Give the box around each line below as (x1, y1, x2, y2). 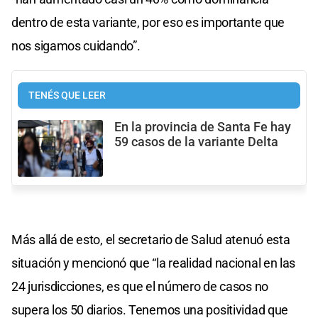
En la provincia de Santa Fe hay (114, 119, 291, 134)
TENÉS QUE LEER (28, 89, 106, 102)
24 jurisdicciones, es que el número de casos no (11, 278, 268, 294)
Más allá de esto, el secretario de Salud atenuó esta (11, 231, 290, 247)
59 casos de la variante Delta (114, 134, 278, 149)
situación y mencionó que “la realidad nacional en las (11, 255, 296, 270)
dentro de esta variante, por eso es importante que (11, 14, 285, 30)
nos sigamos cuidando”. (11, 38, 141, 53)
